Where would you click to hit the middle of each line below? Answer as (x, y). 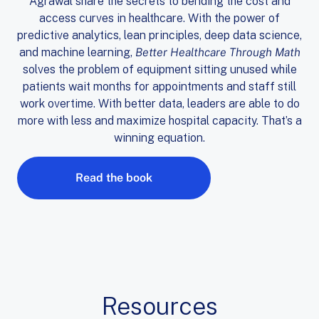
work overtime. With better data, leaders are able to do (159, 103)
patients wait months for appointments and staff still (159, 86)
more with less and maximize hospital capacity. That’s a (159, 120)
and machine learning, (77, 52)
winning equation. (159, 137)
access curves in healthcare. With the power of (159, 18)
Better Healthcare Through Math (218, 52)
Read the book (114, 178)
